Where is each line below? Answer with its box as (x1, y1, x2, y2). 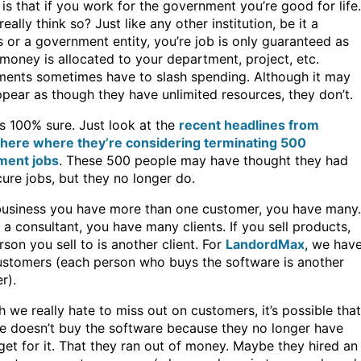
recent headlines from (179, 117, 319, 133)
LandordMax (226, 236, 305, 252)
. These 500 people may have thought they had (59, 152, 348, 168)
